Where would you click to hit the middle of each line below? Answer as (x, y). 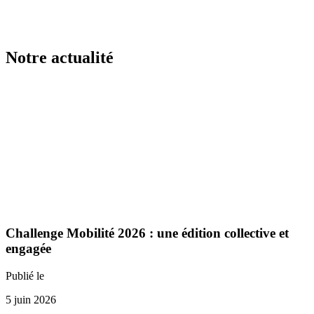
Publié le (25, 276)
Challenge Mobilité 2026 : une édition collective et (147, 233)
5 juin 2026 (31, 300)
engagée (28, 249)
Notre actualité (60, 57)
